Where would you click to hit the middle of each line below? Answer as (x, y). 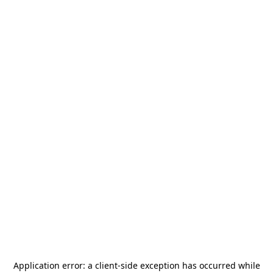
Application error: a (54, 265)
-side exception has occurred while (189, 265)
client (106, 265)
